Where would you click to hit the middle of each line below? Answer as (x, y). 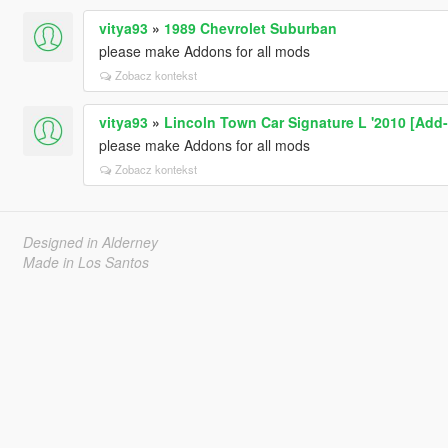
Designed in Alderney (90, 241)
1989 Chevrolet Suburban (250, 27)
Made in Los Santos (85, 261)
